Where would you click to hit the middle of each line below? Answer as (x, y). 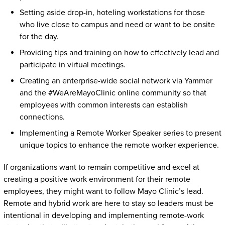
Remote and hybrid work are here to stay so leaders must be (108, 203)
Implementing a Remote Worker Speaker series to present (120, 133)
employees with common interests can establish (103, 105)
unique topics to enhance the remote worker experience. (119, 145)
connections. (42, 117)
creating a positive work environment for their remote (97, 179)
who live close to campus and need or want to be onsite (117, 24)
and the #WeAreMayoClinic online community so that (113, 93)
